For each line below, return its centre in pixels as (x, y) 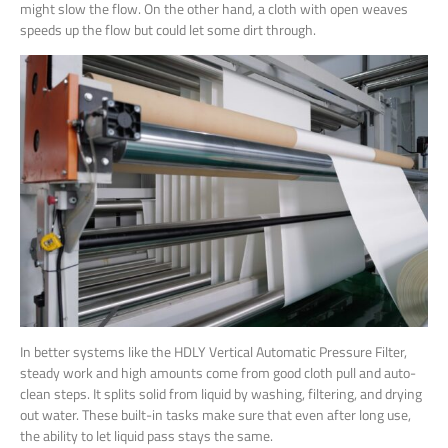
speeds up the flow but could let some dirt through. (168, 30)
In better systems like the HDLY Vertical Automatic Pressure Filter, (213, 351)
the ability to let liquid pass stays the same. (146, 435)
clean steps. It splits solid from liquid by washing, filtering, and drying (221, 393)
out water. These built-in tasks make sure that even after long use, (215, 414)
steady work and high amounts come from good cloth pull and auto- (218, 372)
